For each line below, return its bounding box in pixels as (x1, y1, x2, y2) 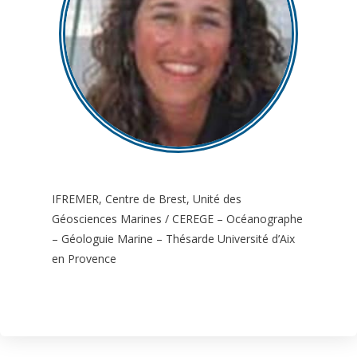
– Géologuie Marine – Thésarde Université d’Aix (52, 231, 295, 246)
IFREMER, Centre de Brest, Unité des (52, 191, 241, 206)
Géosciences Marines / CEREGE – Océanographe (52, 211, 303, 226)
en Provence (52, 251, 116, 266)
